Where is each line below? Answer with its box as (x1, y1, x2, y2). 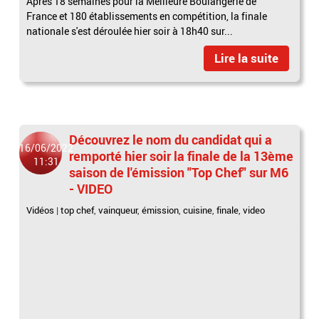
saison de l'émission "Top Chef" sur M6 (69, 164, 289, 182)
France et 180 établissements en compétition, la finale (26, 9, 268, 23)
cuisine (183, 204, 213, 217)
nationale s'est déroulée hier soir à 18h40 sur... (26, 24, 234, 38)
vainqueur (98, 204, 138, 217)
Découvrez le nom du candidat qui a (69, 131, 273, 149)
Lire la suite (214, 50, 278, 67)
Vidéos (26, 204, 55, 217)
